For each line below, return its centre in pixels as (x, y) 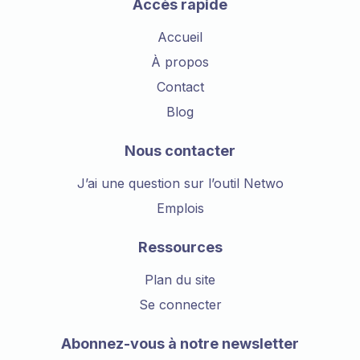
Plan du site (180, 279)
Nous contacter (180, 150)
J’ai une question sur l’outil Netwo (180, 183)
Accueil (180, 37)
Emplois (180, 208)
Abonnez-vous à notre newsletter (180, 343)
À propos (180, 61)
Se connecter (180, 304)
